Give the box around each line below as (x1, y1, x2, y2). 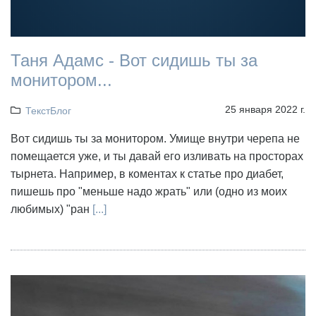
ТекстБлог (25, 105, 71, 117)
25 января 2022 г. (225, 104, 305, 116)
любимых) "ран (11, 203, 92, 216)
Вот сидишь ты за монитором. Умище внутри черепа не (11, 133, 300, 145)
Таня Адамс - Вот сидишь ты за (11, 51, 257, 71)
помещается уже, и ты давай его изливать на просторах (11, 150, 303, 163)
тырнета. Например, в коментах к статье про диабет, (11, 168, 284, 181)
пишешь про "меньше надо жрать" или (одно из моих (11, 186, 287, 198)
